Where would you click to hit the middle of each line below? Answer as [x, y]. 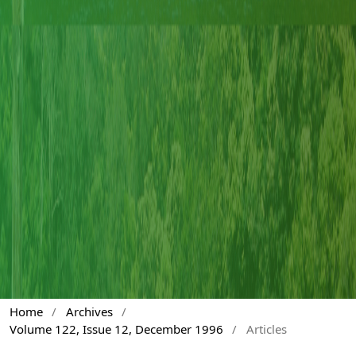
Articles [266, 329]
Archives [89, 312]
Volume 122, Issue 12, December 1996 [116, 329]
